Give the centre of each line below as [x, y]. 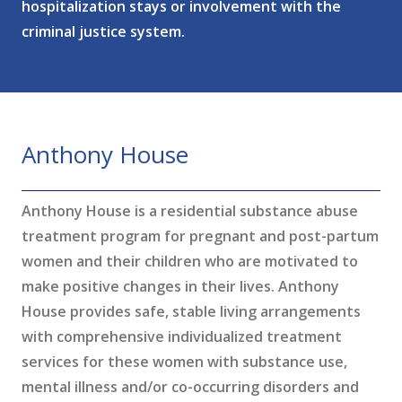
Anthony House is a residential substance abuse [190, 211]
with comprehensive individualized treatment [182, 336]
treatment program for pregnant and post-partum [200, 236]
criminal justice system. [103, 31]
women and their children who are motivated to [190, 261]
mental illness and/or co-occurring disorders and [190, 387]
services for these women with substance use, [184, 362]
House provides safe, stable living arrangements [191, 311]
